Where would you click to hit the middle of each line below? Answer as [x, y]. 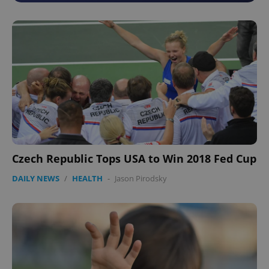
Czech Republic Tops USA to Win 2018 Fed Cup [134, 158]
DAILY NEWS [36, 178]
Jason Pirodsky [141, 178]
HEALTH [87, 178]
